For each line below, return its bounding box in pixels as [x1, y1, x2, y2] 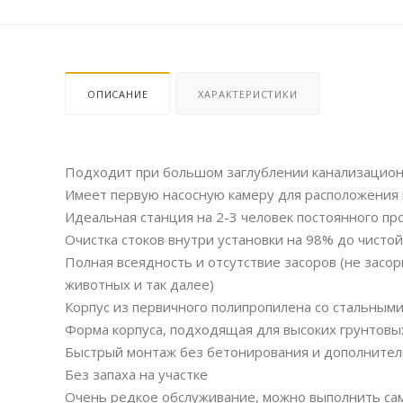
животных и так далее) [65, 275, 214, 294]
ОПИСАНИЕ [87, 87, 148, 102]
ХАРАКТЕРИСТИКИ [198, 87, 298, 102]
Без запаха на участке [65, 365, 208, 384]
